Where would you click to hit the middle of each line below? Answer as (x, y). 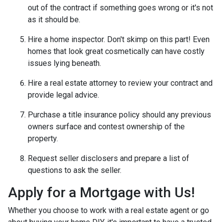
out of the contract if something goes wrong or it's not (120, 7)
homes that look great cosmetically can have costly (116, 51)
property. (43, 138)
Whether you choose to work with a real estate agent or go (109, 210)
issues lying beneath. (65, 63)
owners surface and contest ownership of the (106, 126)
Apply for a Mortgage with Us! (103, 192)
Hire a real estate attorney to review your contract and (120, 83)
